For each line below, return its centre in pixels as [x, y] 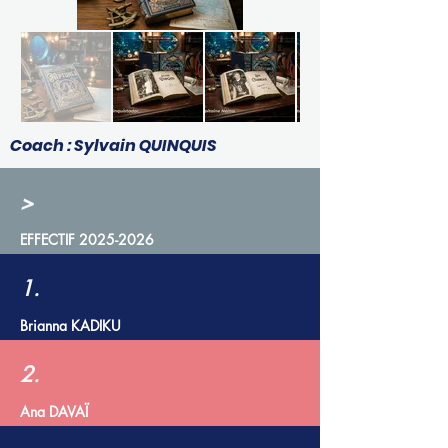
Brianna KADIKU [70, 325]
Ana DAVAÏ [54, 411]
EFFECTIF [49, 239]
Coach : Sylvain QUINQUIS [116, 145]
